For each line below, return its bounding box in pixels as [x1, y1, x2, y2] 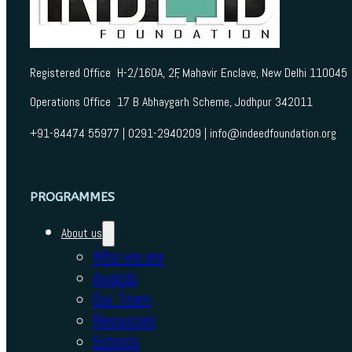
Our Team [92, 289, 152, 310]
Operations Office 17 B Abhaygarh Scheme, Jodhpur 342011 [29, 94, 313, 111]
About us [60, 225, 102, 242]
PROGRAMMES [29, 189, 115, 204]
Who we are [92, 247, 164, 268]
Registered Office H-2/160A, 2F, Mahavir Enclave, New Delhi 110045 [29, 65, 347, 82]
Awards [92, 268, 137, 289]
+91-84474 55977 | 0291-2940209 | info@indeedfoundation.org [29, 125, 336, 141]
